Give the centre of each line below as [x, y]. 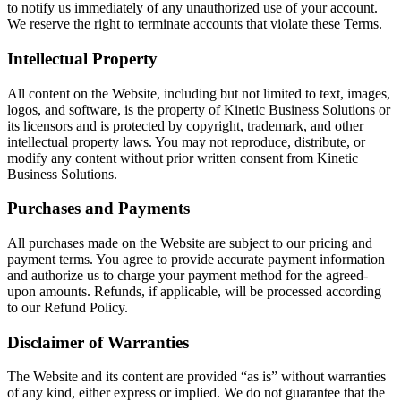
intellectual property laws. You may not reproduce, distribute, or [186, 141]
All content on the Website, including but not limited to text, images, [199, 93]
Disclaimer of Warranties [98, 342]
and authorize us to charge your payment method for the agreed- [188, 275]
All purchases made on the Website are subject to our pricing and [190, 243]
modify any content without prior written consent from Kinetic [183, 158]
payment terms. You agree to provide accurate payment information [196, 259]
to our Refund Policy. [68, 307]
